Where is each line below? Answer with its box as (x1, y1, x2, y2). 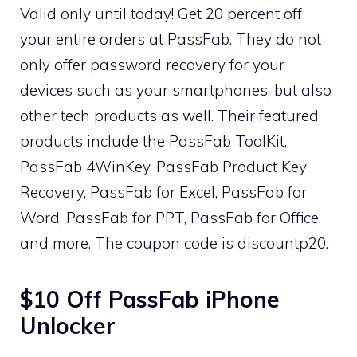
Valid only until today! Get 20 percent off (20, 3, 302, 23)
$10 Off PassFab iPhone (20, 284, 280, 313)
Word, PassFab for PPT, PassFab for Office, (20, 207, 321, 227)
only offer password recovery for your (20, 54, 284, 74)
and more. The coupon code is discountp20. (20, 233, 328, 253)
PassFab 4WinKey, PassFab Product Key (20, 156, 307, 176)
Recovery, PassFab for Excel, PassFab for (20, 182, 307, 202)
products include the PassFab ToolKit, (20, 131, 287, 151)
